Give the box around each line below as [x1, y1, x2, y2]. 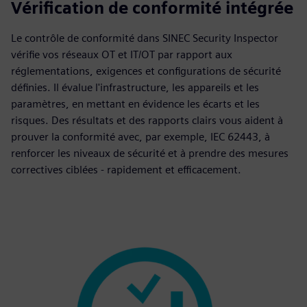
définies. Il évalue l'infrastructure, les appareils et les [11, 81, 259, 94]
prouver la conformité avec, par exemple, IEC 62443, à [11, 130, 270, 143]
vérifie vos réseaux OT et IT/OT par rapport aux [11, 48, 232, 61]
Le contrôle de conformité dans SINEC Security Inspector [11, 32, 278, 45]
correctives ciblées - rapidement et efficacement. [11, 163, 241, 176]
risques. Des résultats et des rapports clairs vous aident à [11, 114, 283, 127]
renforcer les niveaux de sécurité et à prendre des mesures [11, 147, 288, 160]
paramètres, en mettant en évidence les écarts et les [11, 97, 260, 110]
